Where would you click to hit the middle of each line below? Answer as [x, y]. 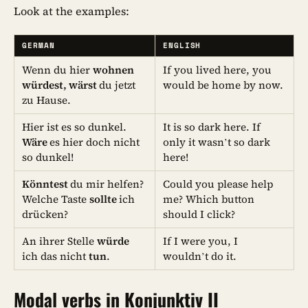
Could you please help [218, 184]
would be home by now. [223, 85]
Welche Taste [56, 199]
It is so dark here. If [212, 127]
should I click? [199, 214]
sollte [104, 199]
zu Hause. [47, 100]
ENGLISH [182, 46]
